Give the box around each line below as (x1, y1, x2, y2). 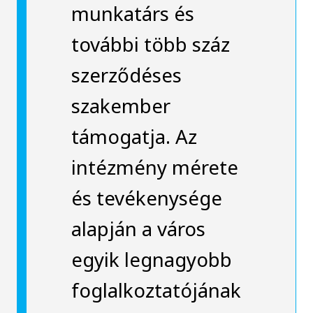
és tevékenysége (71, 184, 222, 211)
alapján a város (71, 214, 205, 242)
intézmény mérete (71, 153, 238, 180)
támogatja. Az (71, 122, 197, 150)
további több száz (71, 30, 230, 57)
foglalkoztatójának (71, 276, 241, 303)
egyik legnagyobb (71, 245, 232, 272)
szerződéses (71, 61, 182, 88)
